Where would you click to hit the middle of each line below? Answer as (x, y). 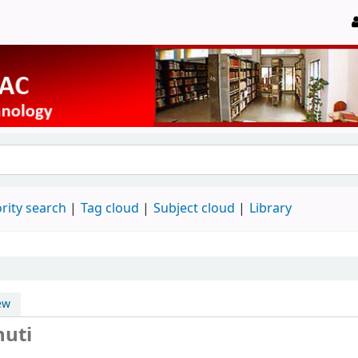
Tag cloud (110, 208)
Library (270, 208)
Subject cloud (194, 208)
